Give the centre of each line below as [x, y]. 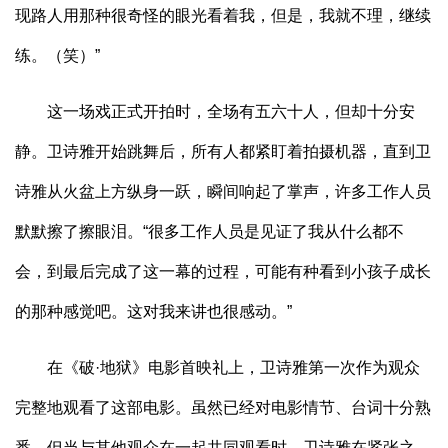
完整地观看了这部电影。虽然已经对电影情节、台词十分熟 [223, 408]
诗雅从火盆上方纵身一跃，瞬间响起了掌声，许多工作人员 [223, 192]
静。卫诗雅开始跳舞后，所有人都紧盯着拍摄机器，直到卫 [223, 152]
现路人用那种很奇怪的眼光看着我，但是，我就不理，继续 [223, 16]
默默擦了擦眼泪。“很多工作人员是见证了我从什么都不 [209, 232]
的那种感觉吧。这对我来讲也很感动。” [153, 312]
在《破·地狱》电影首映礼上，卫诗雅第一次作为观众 [217, 368]
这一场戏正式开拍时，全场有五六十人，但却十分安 [215, 112]
